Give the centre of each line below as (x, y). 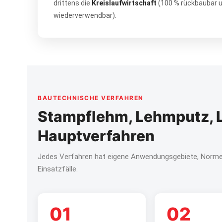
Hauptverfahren (96, 136)
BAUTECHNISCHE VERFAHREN (91, 98)
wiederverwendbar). (85, 15)
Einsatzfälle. (58, 169)
